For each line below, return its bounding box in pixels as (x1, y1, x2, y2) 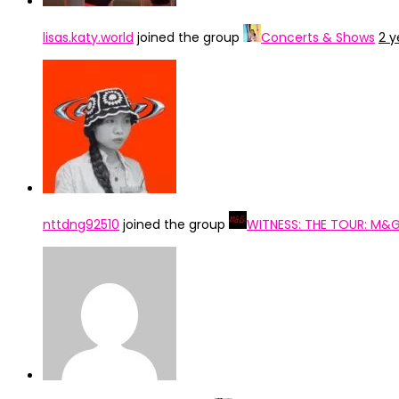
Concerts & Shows (261, 28, 375, 46)
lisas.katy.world (43, 28, 134, 46)
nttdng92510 (43, 216, 119, 233)
